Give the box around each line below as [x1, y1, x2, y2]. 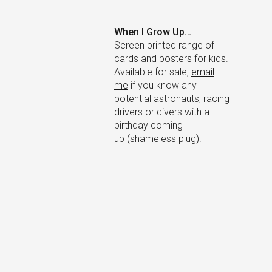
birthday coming [114, 120, 183, 131]
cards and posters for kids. [114, 53, 228, 64]
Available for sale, [114, 66, 191, 78]
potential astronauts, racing [114, 93, 229, 104]
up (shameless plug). [114, 133, 202, 144]
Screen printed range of [114, 39, 214, 51]
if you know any [127, 80, 197, 91]
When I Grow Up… [114, 26, 191, 38]
